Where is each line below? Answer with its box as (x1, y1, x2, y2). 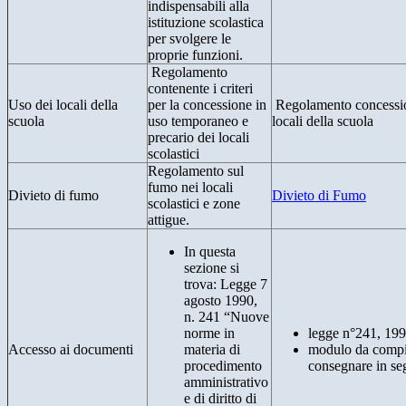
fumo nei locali (148, 179, 233, 196)
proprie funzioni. (148, 47, 243, 63)
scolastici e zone (148, 196, 240, 212)
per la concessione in (148, 97, 266, 113)
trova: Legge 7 (184, 276, 267, 293)
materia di (184, 342, 240, 358)
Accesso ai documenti (8, 342, 133, 358)
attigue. (148, 212, 189, 228)
